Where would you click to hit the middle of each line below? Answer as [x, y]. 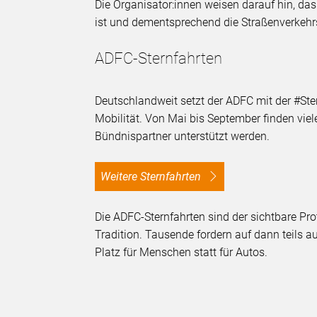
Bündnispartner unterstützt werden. [183, 137]
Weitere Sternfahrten [157, 177]
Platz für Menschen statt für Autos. [181, 253]
